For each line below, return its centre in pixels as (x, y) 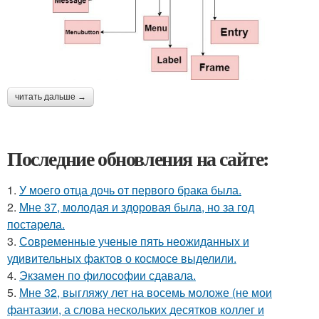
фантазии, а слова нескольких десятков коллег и (136, 309)
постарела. (36, 224)
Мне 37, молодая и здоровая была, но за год (137, 206)
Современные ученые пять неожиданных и (134, 241)
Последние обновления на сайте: (138, 158)
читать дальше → (51, 96)
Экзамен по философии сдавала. (108, 275)
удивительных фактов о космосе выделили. (122, 258)
